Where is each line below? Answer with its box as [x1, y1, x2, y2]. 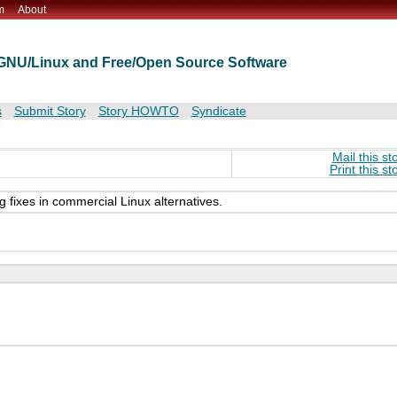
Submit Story [13, 105, 86, 119]
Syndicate [191, 105, 246, 119]
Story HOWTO [97, 105, 179, 119]
